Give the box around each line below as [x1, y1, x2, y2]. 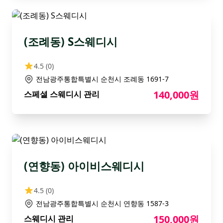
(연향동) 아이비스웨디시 [24, 158, 144, 174]
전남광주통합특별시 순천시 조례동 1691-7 [36, 74, 169, 84]
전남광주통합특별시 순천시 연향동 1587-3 [36, 199, 169, 208]
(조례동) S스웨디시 [24, 34, 117, 49]
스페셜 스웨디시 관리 [24, 89, 100, 100]
